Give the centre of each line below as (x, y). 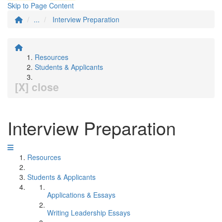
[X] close (37, 87)
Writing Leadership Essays (89, 213)
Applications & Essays (81, 195)
